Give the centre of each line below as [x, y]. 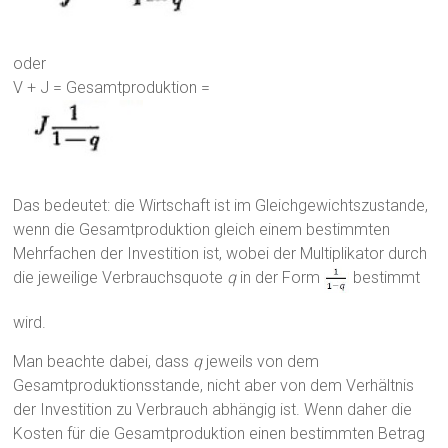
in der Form [280, 278]
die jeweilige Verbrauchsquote [120, 278]
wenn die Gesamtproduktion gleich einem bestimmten [202, 230]
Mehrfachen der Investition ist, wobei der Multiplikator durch [220, 254]
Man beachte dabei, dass [103, 362]
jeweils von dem [261, 362]
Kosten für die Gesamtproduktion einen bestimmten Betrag [219, 434]
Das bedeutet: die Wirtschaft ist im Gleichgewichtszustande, [221, 206]
